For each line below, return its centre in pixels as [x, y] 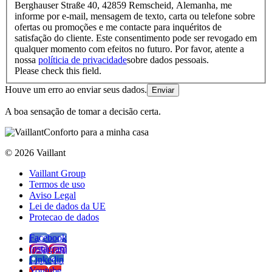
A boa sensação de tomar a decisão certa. [83, 112]
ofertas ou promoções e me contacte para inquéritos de [118, 27]
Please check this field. [58, 71]
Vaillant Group [57, 174]
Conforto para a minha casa [96, 132]
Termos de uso [57, 185]
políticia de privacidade [83, 60]
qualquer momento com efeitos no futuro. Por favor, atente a [129, 49]
